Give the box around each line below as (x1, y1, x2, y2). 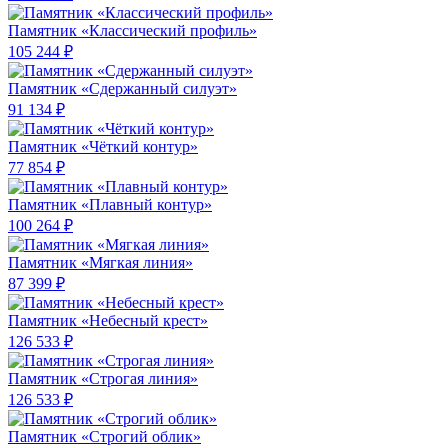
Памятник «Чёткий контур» (8, 138, 198, 156)
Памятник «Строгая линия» (8, 370, 198, 388)
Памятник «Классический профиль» (8, 22, 257, 40)
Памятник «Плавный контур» (8, 196, 212, 214)
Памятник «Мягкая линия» (8, 254, 193, 272)
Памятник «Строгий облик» (8, 428, 201, 446)
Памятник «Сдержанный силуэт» (8, 80, 237, 98)
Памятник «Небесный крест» (8, 312, 208, 330)
